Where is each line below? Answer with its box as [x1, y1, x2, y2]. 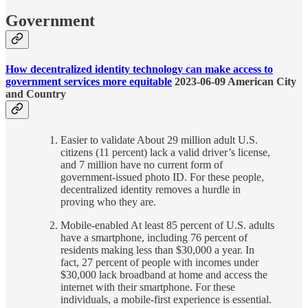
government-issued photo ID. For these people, [60, 170, 264, 183]
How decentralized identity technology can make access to [5, 63, 273, 76]
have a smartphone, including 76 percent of [60, 231, 247, 243]
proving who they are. [60, 195, 156, 208]
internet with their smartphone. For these [60, 280, 235, 293]
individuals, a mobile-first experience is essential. [60, 293, 272, 305]
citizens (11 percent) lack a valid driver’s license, [60, 146, 270, 158]
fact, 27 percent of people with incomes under [60, 256, 258, 268]
